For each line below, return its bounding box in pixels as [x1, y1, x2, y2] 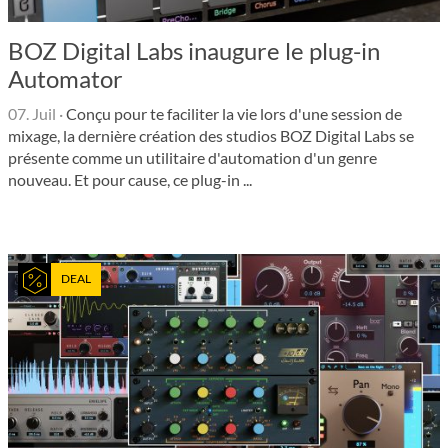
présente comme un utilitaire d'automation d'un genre [8, 147, 377, 167]
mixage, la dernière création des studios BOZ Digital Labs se [8, 125, 414, 145]
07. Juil [8, 103, 56, 123]
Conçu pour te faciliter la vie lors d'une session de [63, 103, 402, 123]
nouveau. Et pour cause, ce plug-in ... [8, 169, 252, 189]
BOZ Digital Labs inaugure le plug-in [8, 35, 380, 65]
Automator [8, 63, 123, 93]
